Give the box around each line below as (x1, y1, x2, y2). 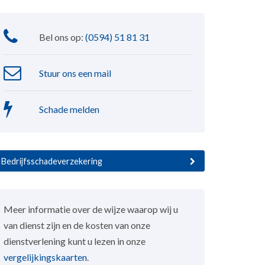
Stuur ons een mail (38, 67, 111, 79)
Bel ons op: (38, 31, 85, 43)
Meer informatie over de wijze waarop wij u (3, 203, 178, 215)
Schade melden (38, 103, 99, 115)
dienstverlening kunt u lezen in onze (3, 235, 146, 247)
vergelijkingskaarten (3, 251, 87, 263)
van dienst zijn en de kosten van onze (3, 219, 150, 231)
